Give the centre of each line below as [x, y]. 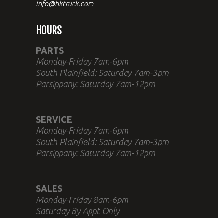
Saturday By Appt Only [78, 210]
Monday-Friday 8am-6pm [82, 199]
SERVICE [54, 119]
